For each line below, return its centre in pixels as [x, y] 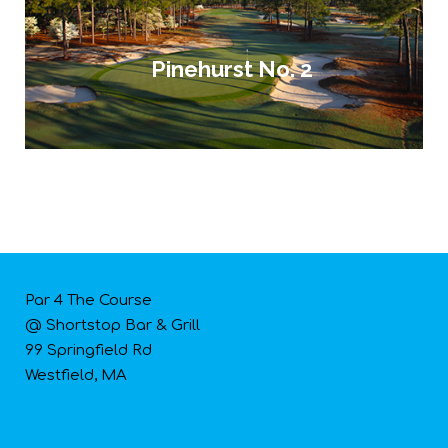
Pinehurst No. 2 [231, 69]
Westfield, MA [76, 376]
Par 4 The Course [88, 301]
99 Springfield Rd [88, 351]
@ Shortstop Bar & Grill [112, 326]
